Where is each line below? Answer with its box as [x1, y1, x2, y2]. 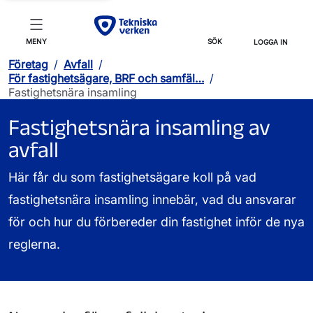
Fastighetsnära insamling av [8, 114, 270, 139]
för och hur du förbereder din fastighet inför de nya [8, 214, 305, 229]
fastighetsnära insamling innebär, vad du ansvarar [8, 191, 296, 207]
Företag [8, 57, 48, 71]
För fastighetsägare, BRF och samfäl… [8, 71, 204, 85]
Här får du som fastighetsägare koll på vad [8, 169, 256, 184]
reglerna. [8, 236, 60, 252]
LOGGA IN [254, 37, 289, 46]
